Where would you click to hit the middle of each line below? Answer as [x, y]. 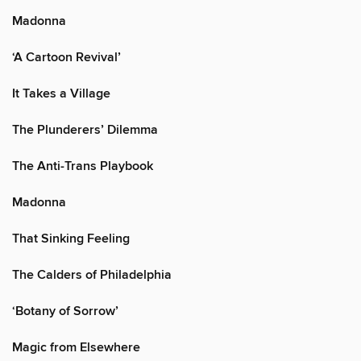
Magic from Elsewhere [76, 347]
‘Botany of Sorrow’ [65, 311]
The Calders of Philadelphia [92, 275]
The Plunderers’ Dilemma [85, 130]
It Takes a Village [61, 93]
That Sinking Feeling [71, 239]
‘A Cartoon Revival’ [66, 57]
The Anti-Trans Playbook [83, 166]
